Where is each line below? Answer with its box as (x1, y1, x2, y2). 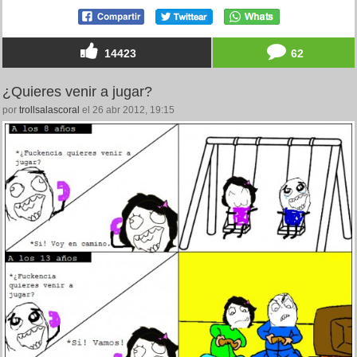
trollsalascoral (19, 104, 80, 116)
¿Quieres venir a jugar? (2, 84, 152, 100)
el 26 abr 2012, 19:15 (80, 104, 175, 116)
